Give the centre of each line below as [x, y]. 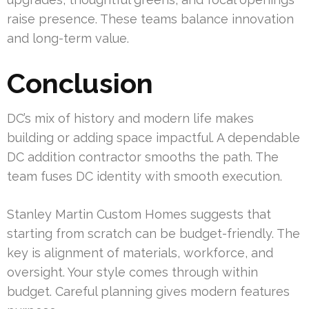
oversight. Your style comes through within [132, 272]
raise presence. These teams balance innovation [150, 19]
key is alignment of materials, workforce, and [140, 253]
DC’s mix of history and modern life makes [130, 119]
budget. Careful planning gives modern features [148, 292]
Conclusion [80, 83]
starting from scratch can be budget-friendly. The [153, 234]
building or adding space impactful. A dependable [153, 138]
